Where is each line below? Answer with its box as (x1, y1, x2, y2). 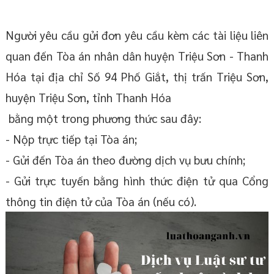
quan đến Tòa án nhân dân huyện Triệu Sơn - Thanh (5, 48, 269, 64)
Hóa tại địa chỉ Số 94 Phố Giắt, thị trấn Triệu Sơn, (5, 69, 269, 84)
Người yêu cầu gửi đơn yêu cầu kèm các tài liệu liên (5, 28, 269, 43)
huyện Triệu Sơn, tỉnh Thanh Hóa (5, 90, 171, 105)
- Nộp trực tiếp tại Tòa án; (5, 131, 137, 147)
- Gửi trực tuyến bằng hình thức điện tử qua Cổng (5, 173, 269, 188)
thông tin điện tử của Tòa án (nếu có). (5, 194, 196, 209)
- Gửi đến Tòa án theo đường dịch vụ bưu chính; (5, 152, 245, 168)
